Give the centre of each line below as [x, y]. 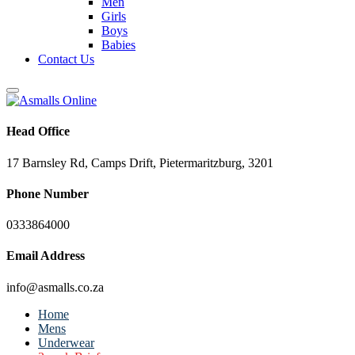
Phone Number [48, 193]
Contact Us [66, 59]
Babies [118, 45]
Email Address [46, 256]
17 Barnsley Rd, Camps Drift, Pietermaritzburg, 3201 [140, 162]
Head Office [38, 132]
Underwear [66, 342]
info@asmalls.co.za [55, 287]
